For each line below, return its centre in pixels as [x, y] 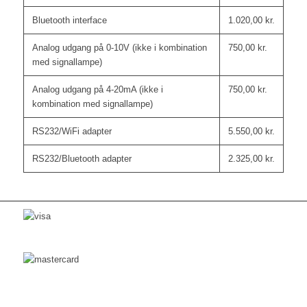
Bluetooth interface [69, 21]
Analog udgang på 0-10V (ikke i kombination [119, 48]
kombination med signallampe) [92, 104]
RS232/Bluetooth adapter [82, 159]
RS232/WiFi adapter [72, 132]
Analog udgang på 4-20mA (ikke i [97, 90]
